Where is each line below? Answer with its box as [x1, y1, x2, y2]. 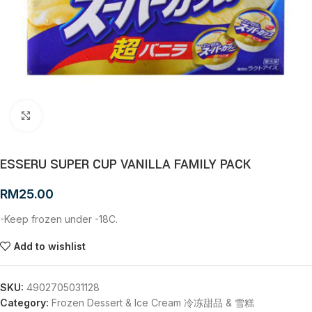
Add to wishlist [13, 240, 86, 252]
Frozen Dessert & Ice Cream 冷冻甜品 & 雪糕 [52, 297, 254, 309]
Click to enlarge [41, 110, 109, 121]
